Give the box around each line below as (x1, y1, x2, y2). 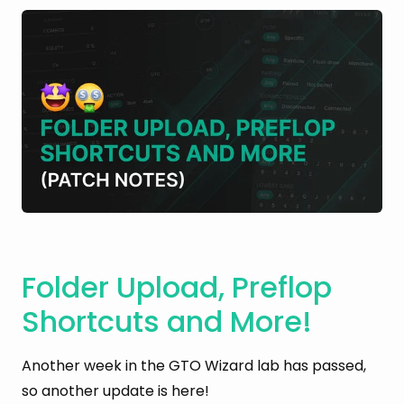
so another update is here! (22, 381, 209, 402)
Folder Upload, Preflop (22, 266, 332, 308)
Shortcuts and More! (22, 300, 312, 342)
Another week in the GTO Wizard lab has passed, (22, 355, 366, 377)
